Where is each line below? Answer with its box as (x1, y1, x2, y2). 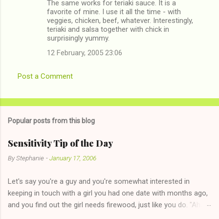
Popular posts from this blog (8, 116, 95, 125)
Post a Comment (18, 71, 73, 81)
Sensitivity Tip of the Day (8, 137, 113, 149)
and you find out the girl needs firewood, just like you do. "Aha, (8, 200, 206, 209)
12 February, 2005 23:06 (47, 48, 122, 57)
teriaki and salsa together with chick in (47, 24, 169, 34)
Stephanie (16, 153, 44, 162)
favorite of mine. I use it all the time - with (47, 7, 181, 16)
